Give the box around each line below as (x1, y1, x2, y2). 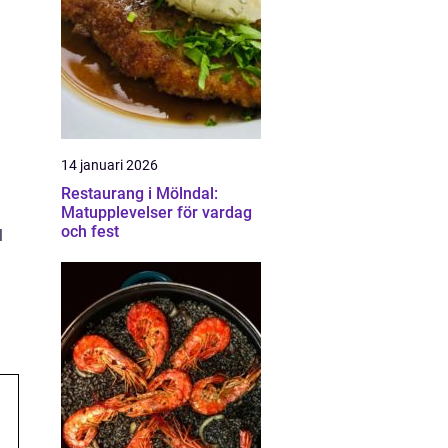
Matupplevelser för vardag (61, 203, 252, 222)
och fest (61, 222, 119, 241)
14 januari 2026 (61, 157, 158, 173)
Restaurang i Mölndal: (61, 184, 218, 203)
